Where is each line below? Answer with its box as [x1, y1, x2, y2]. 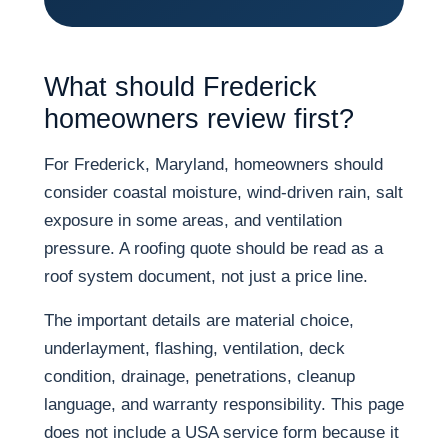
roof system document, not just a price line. [44, 267, 368, 286]
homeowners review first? [44, 104, 354, 134]
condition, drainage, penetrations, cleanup [44, 367, 355, 386]
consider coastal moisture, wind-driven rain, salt [44, 183, 403, 202]
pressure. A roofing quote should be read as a [44, 239, 383, 258]
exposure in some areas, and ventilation [44, 211, 342, 230]
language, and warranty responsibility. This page [44, 395, 404, 414]
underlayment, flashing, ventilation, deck [44, 339, 345, 358]
